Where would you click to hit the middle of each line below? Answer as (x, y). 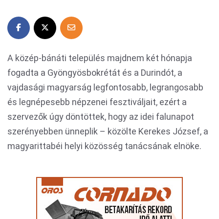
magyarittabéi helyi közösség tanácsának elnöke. (104, 146)
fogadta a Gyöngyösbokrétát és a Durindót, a (95, 73)
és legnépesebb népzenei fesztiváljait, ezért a (97, 102)
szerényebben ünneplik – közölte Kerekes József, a (108, 131)
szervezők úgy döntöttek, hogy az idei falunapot (101, 117)
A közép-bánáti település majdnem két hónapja (100, 58)
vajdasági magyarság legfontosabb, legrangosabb (105, 87)
